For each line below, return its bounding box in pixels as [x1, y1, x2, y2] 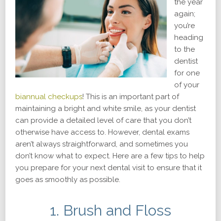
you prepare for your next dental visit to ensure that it [15, 163, 202, 172]
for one [174, 69, 200, 77]
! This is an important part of [82, 92, 179, 101]
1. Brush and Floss [50, 202, 171, 219]
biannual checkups [15, 92, 82, 101]
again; [174, 9, 195, 18]
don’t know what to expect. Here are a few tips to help [15, 151, 205, 160]
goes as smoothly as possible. [15, 175, 120, 184]
